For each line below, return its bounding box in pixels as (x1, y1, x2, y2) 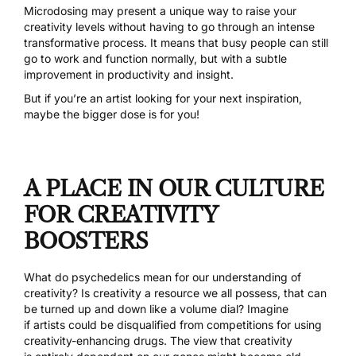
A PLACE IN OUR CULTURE (24, 174, 324, 202)
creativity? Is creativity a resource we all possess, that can (24, 286, 327, 300)
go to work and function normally (24, 52, 194, 66)
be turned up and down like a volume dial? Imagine (24, 302, 288, 316)
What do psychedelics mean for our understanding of (24, 270, 301, 284)
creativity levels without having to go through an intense (24, 20, 315, 34)
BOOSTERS (24, 226, 149, 254)
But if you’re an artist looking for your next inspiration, (24, 91, 302, 106)
